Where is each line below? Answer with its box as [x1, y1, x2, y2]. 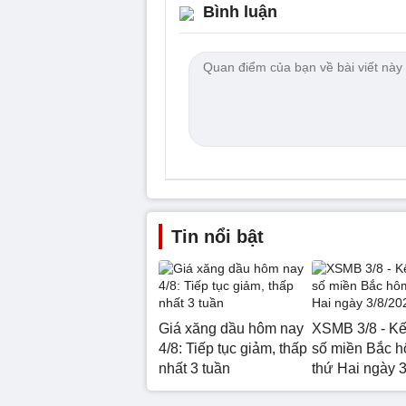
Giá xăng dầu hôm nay [159, 320, 304, 336]
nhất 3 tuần [159, 360, 230, 376]
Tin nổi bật [171, 226, 264, 246]
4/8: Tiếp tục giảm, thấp [159, 340, 307, 356]
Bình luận [203, 2, 277, 21]
